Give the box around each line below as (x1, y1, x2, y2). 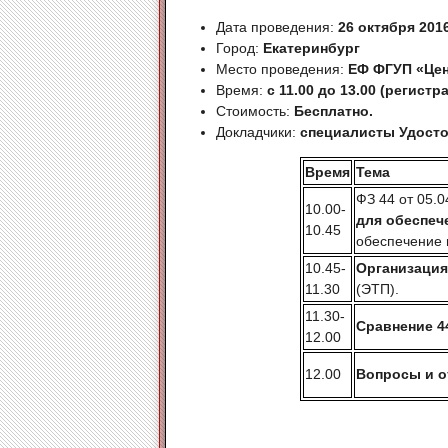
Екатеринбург (263, 39, 360, 56)
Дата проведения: (216, 18, 338, 35)
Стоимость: (216, 102, 294, 119)
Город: (216, 39, 263, 56)
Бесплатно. (294, 102, 373, 119)
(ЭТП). (356, 280, 399, 297)
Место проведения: (216, 60, 348, 77)
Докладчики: (216, 123, 300, 140)
